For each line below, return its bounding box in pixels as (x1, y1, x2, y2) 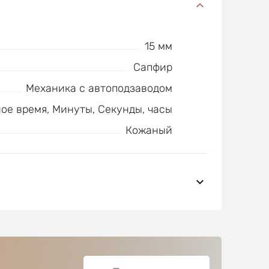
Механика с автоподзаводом (25, 82, 172, 95)
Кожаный (125, 124, 172, 137)
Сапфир (133, 61, 172, 74)
